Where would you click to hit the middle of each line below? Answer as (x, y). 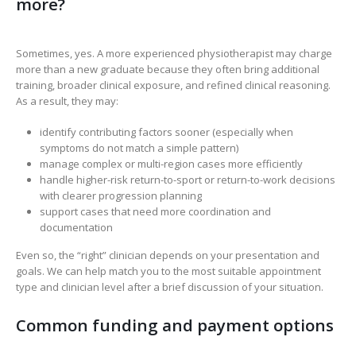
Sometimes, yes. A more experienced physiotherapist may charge (174, 54)
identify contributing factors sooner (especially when (166, 132)
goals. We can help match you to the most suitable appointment (168, 271)
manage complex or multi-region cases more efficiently (171, 164)
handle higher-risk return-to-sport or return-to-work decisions (187, 180)
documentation (76, 228)
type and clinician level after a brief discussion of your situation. (170, 286)
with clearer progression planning (120, 196)
